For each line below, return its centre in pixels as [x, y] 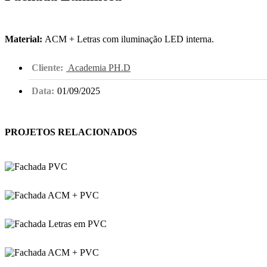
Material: [24, 39]
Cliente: [47, 68]
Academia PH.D [98, 68]
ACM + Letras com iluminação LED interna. [128, 39]
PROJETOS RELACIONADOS [71, 132]
